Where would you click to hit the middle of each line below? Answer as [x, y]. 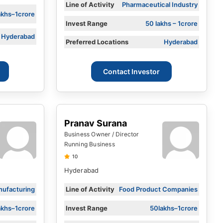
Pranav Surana [95, 123]
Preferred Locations [97, 42]
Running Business [89, 144]
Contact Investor [132, 72]
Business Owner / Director [101, 134]
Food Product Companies [158, 189]
